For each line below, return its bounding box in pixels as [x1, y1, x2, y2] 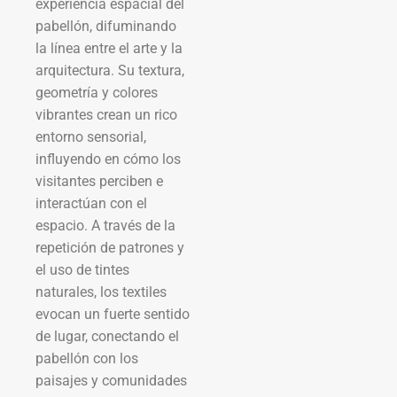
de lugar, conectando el [35, 327, 179, 345]
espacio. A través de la [35, 216, 175, 234]
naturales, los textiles [35, 283, 167, 300]
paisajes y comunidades [35, 371, 187, 389]
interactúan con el [35, 194, 147, 212]
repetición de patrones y [35, 238, 184, 256]
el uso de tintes [35, 261, 129, 278]
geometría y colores [35, 83, 158, 101]
